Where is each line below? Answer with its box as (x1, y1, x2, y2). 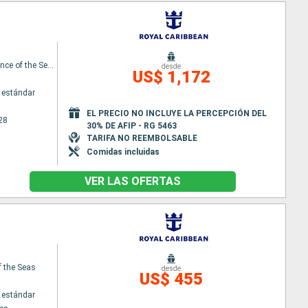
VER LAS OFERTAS (84, 175, 181, 188)
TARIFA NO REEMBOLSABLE (86, 133, 197, 143)
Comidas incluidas (86, 146, 159, 157)
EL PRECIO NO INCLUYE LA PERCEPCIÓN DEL (86, 108, 267, 118)
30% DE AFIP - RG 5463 (86, 120, 177, 131)
